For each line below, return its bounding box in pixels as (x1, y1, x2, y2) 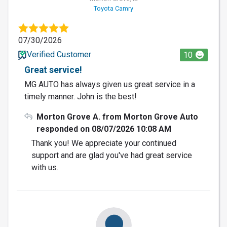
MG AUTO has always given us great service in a (24, 79, 195, 89)
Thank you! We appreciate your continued (31, 138, 176, 148)
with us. (31, 162, 58, 172)
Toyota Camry (94, 4, 133, 12)
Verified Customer (26, 49, 91, 59)
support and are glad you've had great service (31, 150, 192, 160)
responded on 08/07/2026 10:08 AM (36, 124, 171, 134)
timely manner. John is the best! (24, 91, 137, 101)
